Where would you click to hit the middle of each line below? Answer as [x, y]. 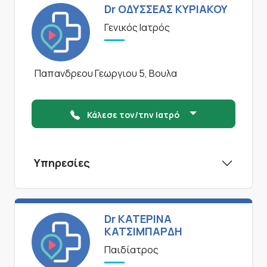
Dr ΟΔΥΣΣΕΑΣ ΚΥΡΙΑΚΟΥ [166, 9]
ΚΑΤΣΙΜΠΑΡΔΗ [143, 232]
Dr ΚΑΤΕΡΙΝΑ [138, 219]
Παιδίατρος [131, 250]
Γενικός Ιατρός [137, 28]
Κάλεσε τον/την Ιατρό [134, 115]
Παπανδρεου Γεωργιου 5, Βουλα [106, 74]
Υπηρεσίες [62, 163]
